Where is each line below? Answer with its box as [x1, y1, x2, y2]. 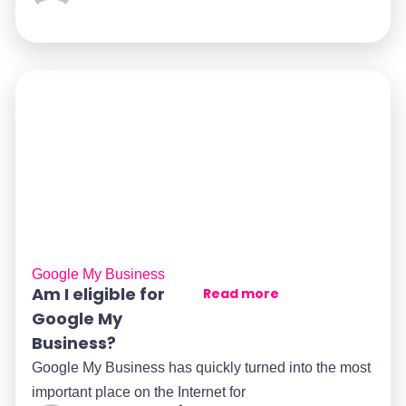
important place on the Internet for [32, 383, 246, 400]
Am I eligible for [32, 282, 165, 305]
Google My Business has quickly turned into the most [32, 359, 371, 375]
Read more [203, 284, 279, 303]
